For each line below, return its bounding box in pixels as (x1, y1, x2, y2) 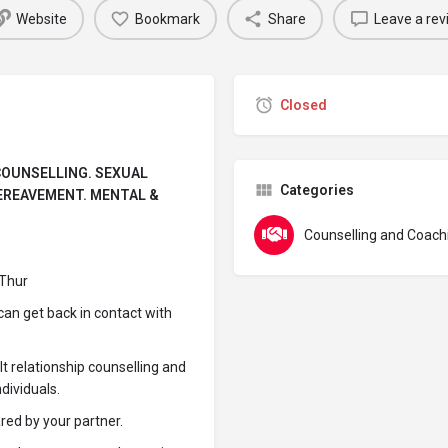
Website (16, 10, 67, 27)
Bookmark (135, 10, 200, 27)
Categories (280, 182, 354, 198)
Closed (280, 97, 327, 113)
